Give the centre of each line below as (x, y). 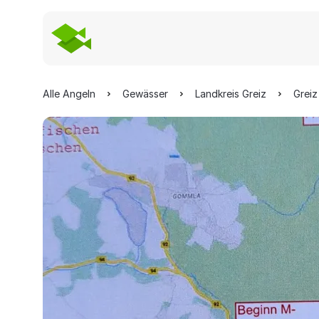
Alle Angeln (69, 94)
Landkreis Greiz (231, 94)
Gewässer (145, 94)
